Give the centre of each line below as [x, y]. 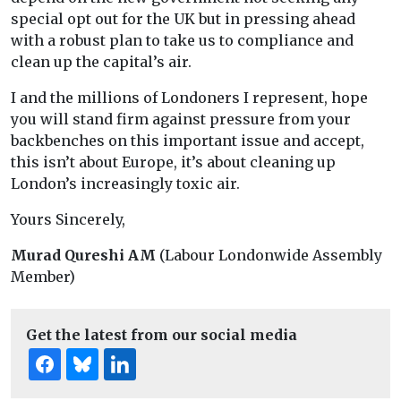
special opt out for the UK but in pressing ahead [183, 19]
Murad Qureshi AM [83, 256]
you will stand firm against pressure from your [181, 119]
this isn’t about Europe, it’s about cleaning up [173, 162]
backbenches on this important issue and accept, [188, 141]
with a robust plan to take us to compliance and [182, 41]
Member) [43, 277]
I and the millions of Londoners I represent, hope [189, 98]
